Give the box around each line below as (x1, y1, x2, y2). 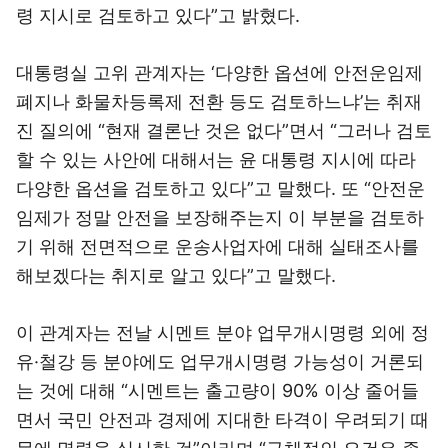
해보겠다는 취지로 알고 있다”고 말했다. (16, 265, 336, 286)
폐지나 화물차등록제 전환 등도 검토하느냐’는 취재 (16, 91, 422, 112)
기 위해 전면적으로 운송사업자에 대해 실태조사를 (16, 236, 419, 257)
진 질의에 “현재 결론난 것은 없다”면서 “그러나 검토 (16, 120, 432, 141)
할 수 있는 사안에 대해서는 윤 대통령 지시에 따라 (16, 149, 416, 170)
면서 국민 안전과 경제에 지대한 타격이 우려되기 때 (16, 409, 429, 430)
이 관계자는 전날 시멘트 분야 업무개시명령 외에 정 (16, 322, 429, 343)
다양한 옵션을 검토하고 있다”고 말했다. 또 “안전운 (16, 178, 425, 199)
